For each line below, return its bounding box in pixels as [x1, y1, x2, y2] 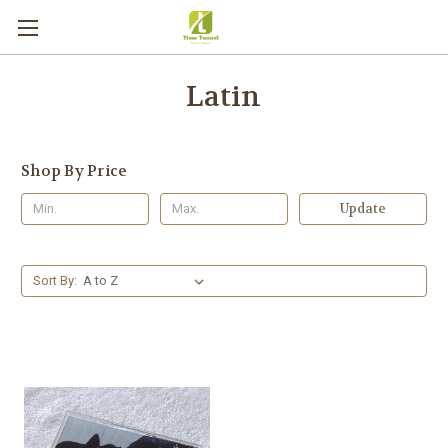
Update [339, 199, 386, 217]
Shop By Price [21, 161, 128, 181]
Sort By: [32, 272, 77, 288]
